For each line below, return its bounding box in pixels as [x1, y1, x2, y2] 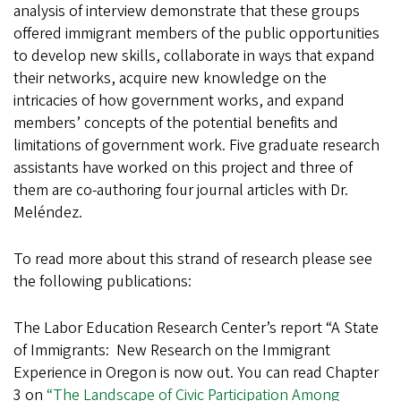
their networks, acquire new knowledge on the [13, 66, 327, 90]
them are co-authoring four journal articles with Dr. [13, 178, 348, 201]
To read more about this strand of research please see [13, 247, 372, 270]
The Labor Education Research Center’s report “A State [13, 316, 379, 339]
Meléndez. [13, 200, 82, 224]
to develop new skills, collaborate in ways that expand [13, 44, 375, 67]
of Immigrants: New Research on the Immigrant [13, 338, 330, 362]
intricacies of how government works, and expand [13, 89, 345, 112]
